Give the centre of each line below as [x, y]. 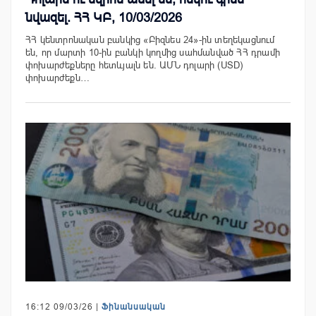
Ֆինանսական [134, 307]
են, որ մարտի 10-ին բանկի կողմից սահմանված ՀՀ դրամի [153, 52]
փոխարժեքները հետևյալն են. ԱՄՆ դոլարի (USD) [134, 65]
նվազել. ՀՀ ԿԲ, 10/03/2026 [104, 17]
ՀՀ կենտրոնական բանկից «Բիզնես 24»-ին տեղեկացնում [150, 39]
